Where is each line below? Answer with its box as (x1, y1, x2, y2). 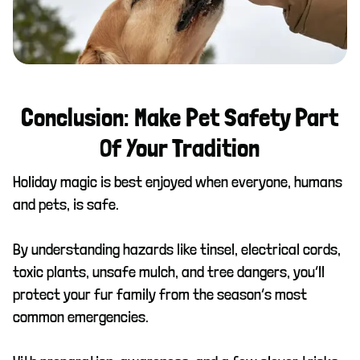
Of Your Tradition (100, 136, 260, 162)
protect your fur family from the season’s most (13, 284, 307, 305)
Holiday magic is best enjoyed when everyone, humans (13, 172, 342, 192)
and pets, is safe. (13, 194, 119, 215)
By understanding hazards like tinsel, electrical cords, (13, 239, 341, 260)
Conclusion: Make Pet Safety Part (21, 105, 339, 132)
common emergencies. (13, 307, 149, 327)
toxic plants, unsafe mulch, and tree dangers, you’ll (13, 262, 325, 282)
